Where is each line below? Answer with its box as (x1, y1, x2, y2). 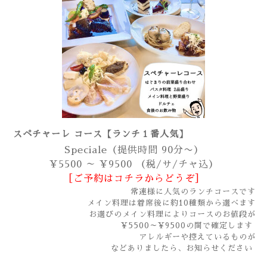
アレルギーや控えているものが (139, 233, 256, 241)
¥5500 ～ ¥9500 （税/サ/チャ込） (49, 160, 219, 170)
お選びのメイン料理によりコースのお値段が (89, 210, 256, 219)
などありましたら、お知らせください (111, 244, 253, 253)
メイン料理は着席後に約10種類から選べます (87, 199, 256, 207)
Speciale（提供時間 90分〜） (64, 145, 204, 156)
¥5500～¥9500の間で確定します (121, 222, 256, 230)
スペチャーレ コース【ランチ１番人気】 (13, 129, 188, 139)
